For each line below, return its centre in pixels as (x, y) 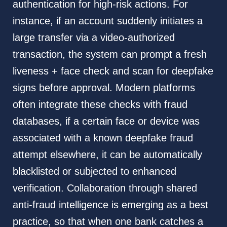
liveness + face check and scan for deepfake (113, 71)
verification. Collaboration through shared (105, 188)
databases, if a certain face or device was (106, 121)
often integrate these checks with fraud (100, 105)
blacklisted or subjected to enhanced (94, 172)
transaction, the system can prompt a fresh (109, 54)
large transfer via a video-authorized (93, 38)
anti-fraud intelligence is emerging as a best (110, 205)
